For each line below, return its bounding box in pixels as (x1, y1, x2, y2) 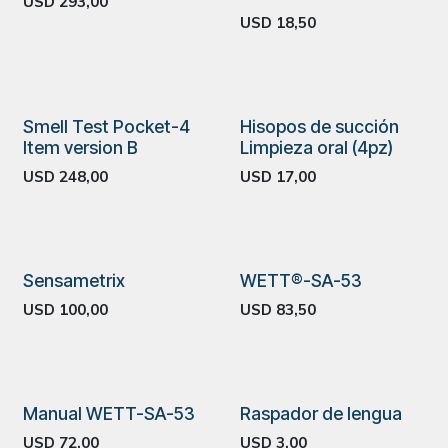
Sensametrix (23, 270, 125, 291)
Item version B (23, 137, 138, 158)
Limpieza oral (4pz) (239, 137, 393, 158)
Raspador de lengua (239, 403, 402, 424)
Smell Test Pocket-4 (23, 116, 190, 137)
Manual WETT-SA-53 (23, 403, 195, 424)
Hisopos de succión (239, 116, 399, 137)
